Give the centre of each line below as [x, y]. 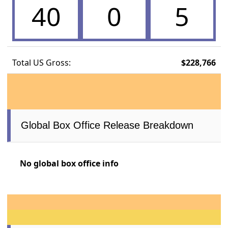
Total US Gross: [42, 63]
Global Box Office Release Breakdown [107, 125]
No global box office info [69, 164]
